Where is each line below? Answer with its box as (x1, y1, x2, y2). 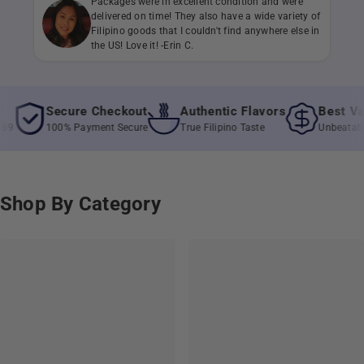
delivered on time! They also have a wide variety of (91, 10, 321, 22)
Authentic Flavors (151, 103, 258, 119)
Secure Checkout (16, 103, 119, 119)
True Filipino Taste (151, 121, 236, 133)
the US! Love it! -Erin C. (91, 39, 193, 51)
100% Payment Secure (16, 121, 119, 133)
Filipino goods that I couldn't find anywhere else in (91, 24, 320, 37)
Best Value (289, 103, 355, 119)
